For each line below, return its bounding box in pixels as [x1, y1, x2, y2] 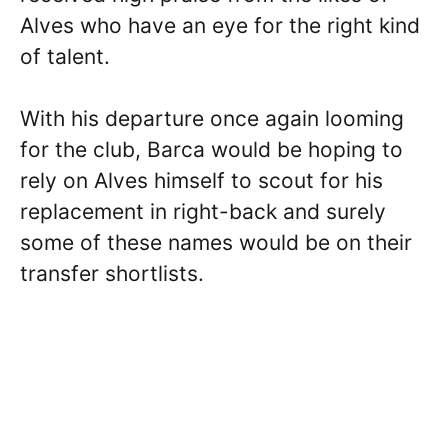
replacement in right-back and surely [20, 199, 386, 224]
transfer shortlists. [20, 261, 204, 286]
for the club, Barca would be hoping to [20, 137, 403, 162]
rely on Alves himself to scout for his [20, 168, 383, 193]
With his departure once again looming [20, 106, 404, 131]
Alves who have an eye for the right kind [20, 12, 420, 38]
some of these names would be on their [20, 230, 412, 255]
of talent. [20, 43, 110, 69]
